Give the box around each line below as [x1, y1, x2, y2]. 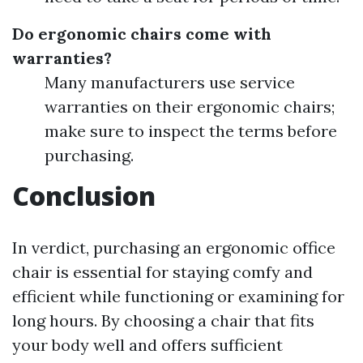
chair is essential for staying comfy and [12, 261, 313, 282]
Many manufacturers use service [45, 71, 295, 92]
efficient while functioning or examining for [12, 285, 344, 306]
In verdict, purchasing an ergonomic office [12, 237, 335, 258]
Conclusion [12, 177, 156, 213]
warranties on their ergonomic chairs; [45, 96, 335, 117]
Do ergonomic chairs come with [12, 23, 271, 44]
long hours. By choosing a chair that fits [12, 310, 314, 331]
